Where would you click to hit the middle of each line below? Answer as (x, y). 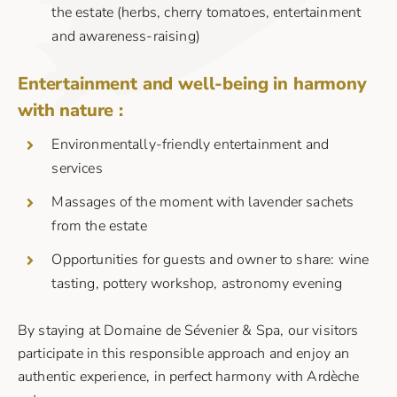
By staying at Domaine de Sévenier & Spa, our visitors (188, 331)
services (77, 169)
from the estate (99, 226)
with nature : (70, 111)
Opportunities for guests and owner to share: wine (210, 260)
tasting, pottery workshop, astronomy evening (197, 284)
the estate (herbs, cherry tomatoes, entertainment (206, 12)
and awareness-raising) (126, 36)
